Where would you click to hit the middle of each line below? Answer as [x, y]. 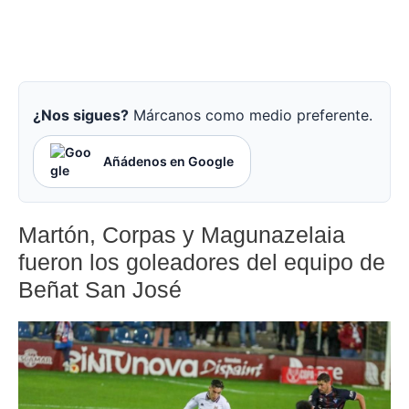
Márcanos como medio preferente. [251, 115]
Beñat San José [100, 290]
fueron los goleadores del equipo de [202, 262]
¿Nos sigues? [81, 115]
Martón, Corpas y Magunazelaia [182, 235]
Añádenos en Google [168, 162]
